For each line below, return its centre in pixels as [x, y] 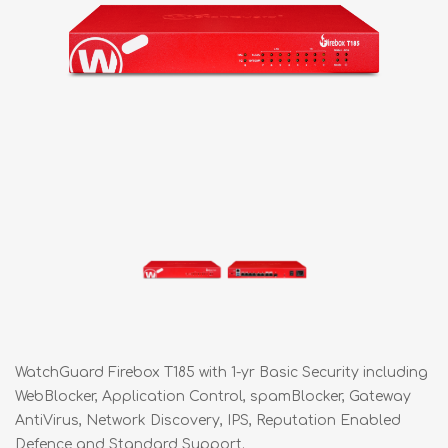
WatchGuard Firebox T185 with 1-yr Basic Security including [221, 372]
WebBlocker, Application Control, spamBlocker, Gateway [213, 396]
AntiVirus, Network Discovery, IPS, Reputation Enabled [208, 420]
